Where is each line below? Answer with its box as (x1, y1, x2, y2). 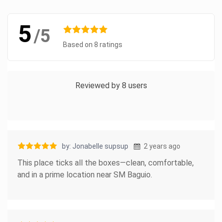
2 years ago (142, 142, 180, 150)
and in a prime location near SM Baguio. (17, 169, 152, 179)
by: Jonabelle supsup (62, 142, 128, 150)
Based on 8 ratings (63, 40, 122, 49)
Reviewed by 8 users (75, 80, 147, 90)
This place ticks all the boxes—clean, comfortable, (17, 158, 194, 167)
